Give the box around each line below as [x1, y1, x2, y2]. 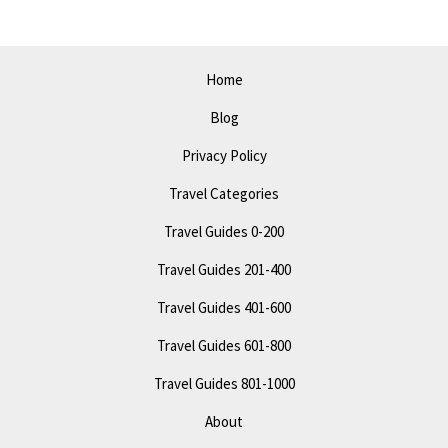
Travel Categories [169, 183, 279, 203]
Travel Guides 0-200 [164, 221, 284, 241]
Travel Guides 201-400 [157, 259, 291, 279]
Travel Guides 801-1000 [153, 373, 295, 393]
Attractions [25, 27, 107, 50]
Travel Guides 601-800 [157, 335, 291, 355]
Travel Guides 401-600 [157, 297, 291, 317]
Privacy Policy [181, 145, 267, 165]
